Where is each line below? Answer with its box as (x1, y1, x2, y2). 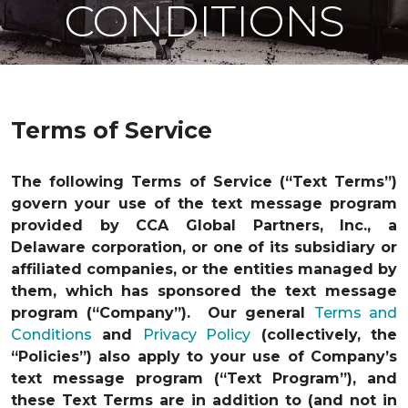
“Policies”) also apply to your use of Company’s (11, 348, 397, 365)
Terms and (313, 304, 398, 321)
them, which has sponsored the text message (11, 282, 397, 300)
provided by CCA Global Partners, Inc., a (11, 217, 397, 234)
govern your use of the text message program (11, 195, 397, 212)
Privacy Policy (142, 326, 251, 343)
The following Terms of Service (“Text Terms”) (11, 173, 397, 190)
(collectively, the (250, 326, 398, 343)
